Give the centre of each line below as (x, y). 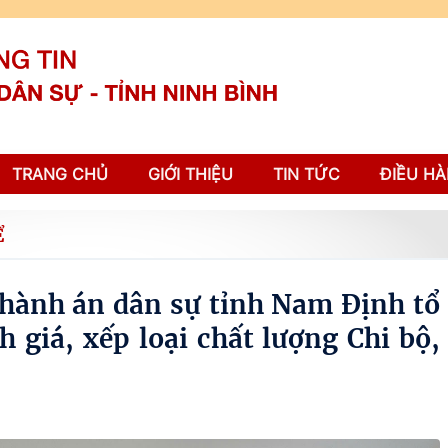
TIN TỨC (306, 174)
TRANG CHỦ (60, 174)
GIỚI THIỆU (190, 174)
